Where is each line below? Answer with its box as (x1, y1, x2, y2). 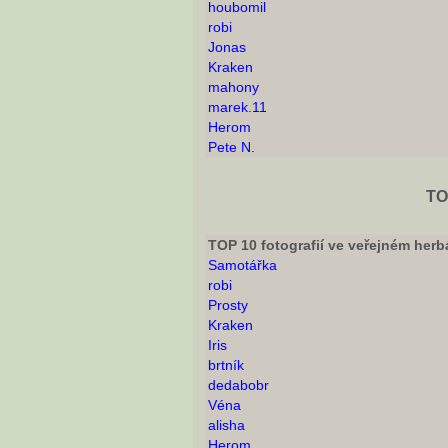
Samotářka (208, 257, 277, 274)
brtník (208, 357, 244, 374)
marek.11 (208, 99, 267, 116)
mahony (208, 79, 259, 96)
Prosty (208, 297, 248, 314)
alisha (208, 417, 245, 434)
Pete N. (208, 139, 255, 156)
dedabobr (208, 377, 269, 394)
